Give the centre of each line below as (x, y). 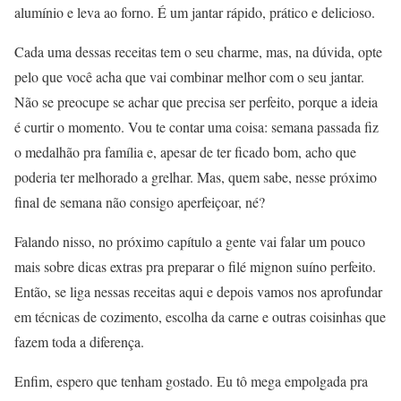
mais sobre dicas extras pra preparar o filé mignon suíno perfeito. (195, 267)
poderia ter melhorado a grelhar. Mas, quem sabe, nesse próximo (196, 177)
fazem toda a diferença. (79, 342)
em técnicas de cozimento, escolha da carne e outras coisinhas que (200, 317)
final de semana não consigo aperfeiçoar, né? (140, 202)
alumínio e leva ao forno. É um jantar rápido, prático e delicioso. (195, 13)
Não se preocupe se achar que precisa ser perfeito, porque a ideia (196, 102)
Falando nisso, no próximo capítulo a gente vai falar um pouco (190, 242)
